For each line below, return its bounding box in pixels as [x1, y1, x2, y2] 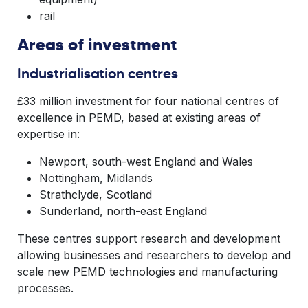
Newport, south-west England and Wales [39, 155, 253, 168]
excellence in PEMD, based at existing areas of [17, 111, 261, 124]
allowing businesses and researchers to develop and [17, 248, 291, 262]
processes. [17, 281, 74, 295]
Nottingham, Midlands [39, 171, 153, 185]
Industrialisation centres [17, 65, 178, 82]
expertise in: [17, 127, 80, 141]
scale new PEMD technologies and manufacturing [17, 265, 278, 278]
